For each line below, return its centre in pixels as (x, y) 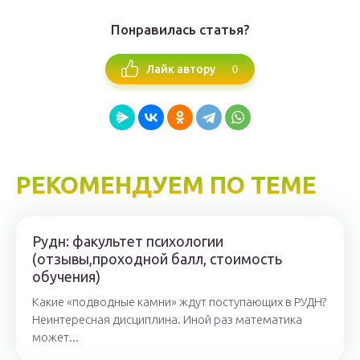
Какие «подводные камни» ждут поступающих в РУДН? (179, 302)
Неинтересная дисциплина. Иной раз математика (167, 320)
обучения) (66, 277)
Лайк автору (181, 69)
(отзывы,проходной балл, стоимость (157, 259)
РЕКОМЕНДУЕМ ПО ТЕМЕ (166, 185)
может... (55, 337)
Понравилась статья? (180, 30)
